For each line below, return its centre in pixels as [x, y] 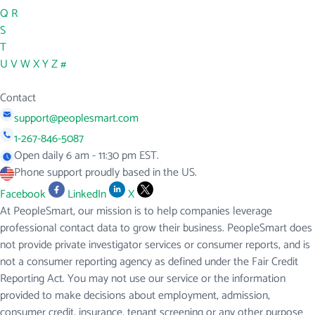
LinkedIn [87, 195]
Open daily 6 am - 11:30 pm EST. [86, 156]
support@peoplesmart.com [76, 119]
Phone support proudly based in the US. [105, 173]
